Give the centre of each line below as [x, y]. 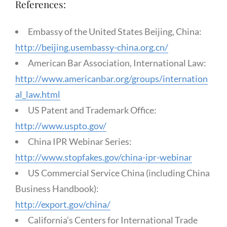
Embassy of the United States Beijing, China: [115, 31]
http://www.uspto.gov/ [61, 125]
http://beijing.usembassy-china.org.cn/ [92, 47]
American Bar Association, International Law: [117, 63]
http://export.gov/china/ [63, 204]
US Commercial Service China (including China [119, 173]
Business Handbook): [57, 188]
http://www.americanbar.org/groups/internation [111, 78]
